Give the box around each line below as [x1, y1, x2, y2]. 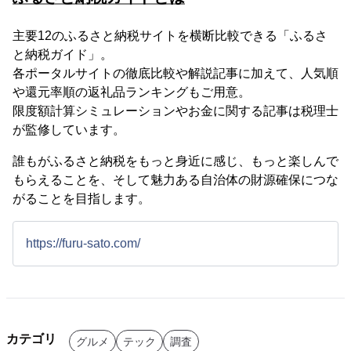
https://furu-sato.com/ [26, 237, 140, 250]
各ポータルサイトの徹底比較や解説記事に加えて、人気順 [13, 67, 338, 80]
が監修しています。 [13, 123, 125, 136]
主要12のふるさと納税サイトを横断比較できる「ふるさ [13, 29, 327, 42]
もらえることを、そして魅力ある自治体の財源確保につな [13, 173, 338, 186]
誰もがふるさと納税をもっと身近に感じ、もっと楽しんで [13, 154, 338, 168]
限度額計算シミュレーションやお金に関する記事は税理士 [13, 104, 338, 118]
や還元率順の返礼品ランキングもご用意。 [13, 85, 251, 99]
